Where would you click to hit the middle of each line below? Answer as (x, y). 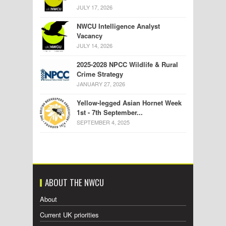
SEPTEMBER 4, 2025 (103, 122)
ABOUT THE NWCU (74, 183)
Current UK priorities (69, 215)
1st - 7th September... (110, 112)
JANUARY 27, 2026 (101, 84)
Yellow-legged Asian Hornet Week (129, 103)
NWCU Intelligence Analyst (118, 26)
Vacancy (90, 36)
